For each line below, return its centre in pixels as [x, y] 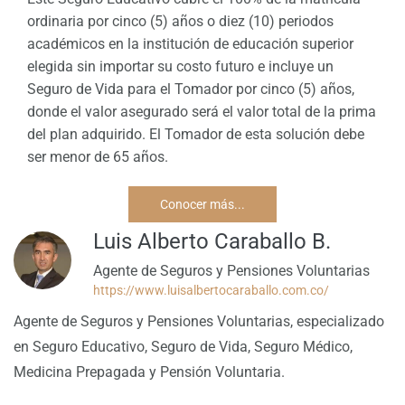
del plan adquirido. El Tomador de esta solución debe [196, 134]
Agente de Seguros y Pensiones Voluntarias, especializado [199, 321]
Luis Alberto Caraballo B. [212, 241]
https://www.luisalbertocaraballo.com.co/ [211, 291]
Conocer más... [202, 204]
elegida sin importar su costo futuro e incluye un [180, 66]
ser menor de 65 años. [98, 157]
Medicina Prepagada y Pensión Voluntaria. [149, 372]
